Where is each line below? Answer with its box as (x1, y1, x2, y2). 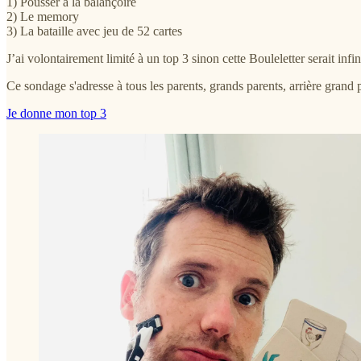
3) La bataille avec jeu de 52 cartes (6, 23, 182, 38)
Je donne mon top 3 (6, 106, 106, 120)
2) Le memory (6, 9, 79, 23)
